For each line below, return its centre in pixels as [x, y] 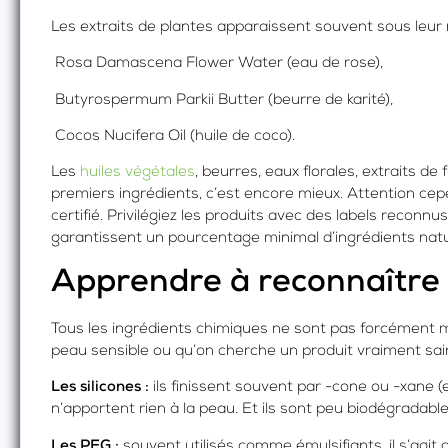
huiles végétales [137, 173]
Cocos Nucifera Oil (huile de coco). [173, 137]
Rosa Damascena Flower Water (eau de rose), [217, 64]
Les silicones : [100, 388]
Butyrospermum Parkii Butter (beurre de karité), [222, 100]
